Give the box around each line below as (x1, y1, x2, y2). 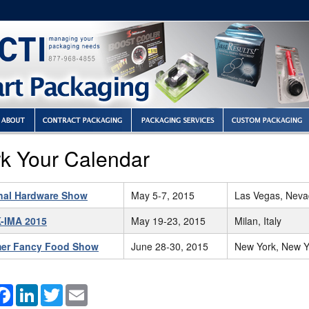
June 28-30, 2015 (131, 239, 208, 253)
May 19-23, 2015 (131, 214, 206, 228)
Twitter (63, 281, 97, 297)
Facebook (13, 281, 66, 297)
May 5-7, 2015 (131, 188, 195, 202)
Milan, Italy (235, 214, 281, 228)
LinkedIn (38, 281, 83, 297)
